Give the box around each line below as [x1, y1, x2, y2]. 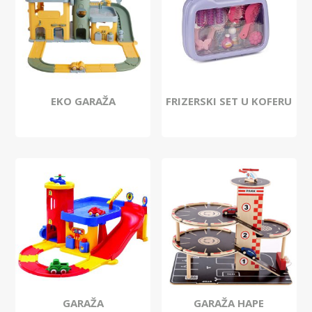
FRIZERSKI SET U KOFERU [166, 94, 292, 109]
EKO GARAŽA [50, 94, 116, 109]
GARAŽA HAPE [194, 296, 265, 311]
